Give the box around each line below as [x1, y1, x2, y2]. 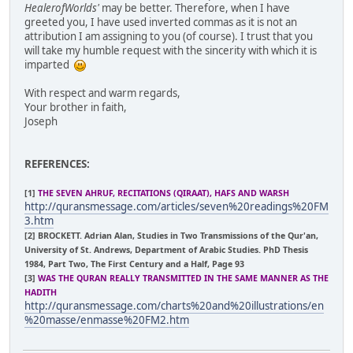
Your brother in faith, [24, 99, 127, 114]
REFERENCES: [24, 156, 90, 171]
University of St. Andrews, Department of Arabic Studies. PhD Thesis [24, 243, 308, 255]
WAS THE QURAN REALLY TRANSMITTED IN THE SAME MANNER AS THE [38, 272, 329, 284]
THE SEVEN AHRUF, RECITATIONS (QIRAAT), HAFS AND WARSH [38, 187, 289, 199]
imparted [24, 57, 74, 72]
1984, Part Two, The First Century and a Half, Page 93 [24, 258, 244, 269]
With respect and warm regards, [24, 85, 180, 100]
